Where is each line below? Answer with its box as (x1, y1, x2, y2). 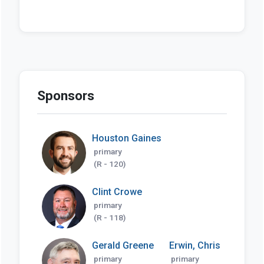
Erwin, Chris (169, 239, 220, 251)
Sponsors (37, 87, 94, 103)
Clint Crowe (91, 186, 142, 197)
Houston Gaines (91, 132, 161, 144)
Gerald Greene (91, 239, 154, 251)
